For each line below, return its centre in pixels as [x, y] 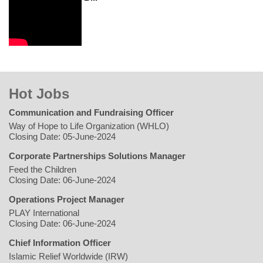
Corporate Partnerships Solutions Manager [97, 156]
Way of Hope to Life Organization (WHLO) [89, 126]
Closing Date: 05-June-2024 [62, 136]
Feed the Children [43, 169]
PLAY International [44, 213]
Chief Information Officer [60, 242]
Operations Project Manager [67, 199]
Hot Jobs [39, 93]
